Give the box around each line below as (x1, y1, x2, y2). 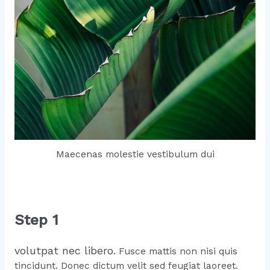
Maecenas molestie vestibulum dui (55, 149, 215, 160)
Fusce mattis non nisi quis (115, 246, 237, 257)
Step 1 (14, 211, 58, 228)
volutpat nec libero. (14, 244, 116, 257)
